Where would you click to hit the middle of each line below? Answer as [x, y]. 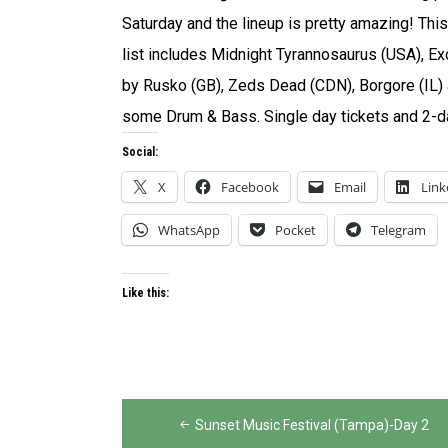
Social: [140, 151]
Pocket [295, 229]
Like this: [145, 292]
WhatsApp [189, 229]
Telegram [398, 229]
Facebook [250, 186]
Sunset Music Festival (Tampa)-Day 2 [312, 424]
